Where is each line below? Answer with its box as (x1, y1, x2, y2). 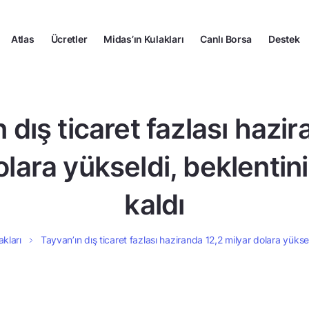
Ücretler (50, 32, 88, 45)
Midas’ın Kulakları (103, 32, 184, 45)
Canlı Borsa (200, 32, 252, 45)
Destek (268, 32, 300, 45)
